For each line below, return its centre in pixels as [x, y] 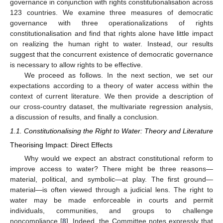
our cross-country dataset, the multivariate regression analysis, [111, 106]
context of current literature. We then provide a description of [111, 96]
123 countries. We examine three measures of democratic [111, 12]
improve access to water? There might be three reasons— [111, 169]
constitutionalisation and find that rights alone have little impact [111, 33]
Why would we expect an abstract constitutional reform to [118, 159]
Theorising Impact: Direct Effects [61, 145]
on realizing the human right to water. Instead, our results [111, 44]
